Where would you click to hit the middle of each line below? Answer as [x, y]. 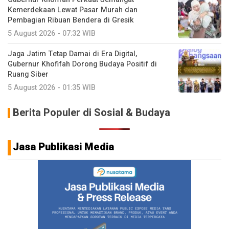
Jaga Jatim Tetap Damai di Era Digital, [72, 54]
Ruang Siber [28, 74]
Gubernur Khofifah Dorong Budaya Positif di [82, 64]
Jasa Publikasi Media [63, 147]
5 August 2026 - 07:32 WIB [52, 33]
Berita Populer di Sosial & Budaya [91, 112]
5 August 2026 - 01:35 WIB [52, 87]
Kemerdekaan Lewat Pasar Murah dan [73, 10]
